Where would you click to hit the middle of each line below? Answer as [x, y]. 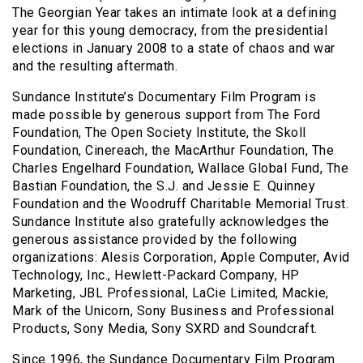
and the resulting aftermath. [95, 66]
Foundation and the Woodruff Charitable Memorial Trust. [180, 203]
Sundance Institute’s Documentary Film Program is [164, 96]
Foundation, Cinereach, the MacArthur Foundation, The [173, 150]
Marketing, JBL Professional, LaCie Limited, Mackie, [171, 293]
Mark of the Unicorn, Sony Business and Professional [173, 310]
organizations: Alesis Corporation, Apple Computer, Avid [181, 257]
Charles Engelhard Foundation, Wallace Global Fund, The [180, 168]
